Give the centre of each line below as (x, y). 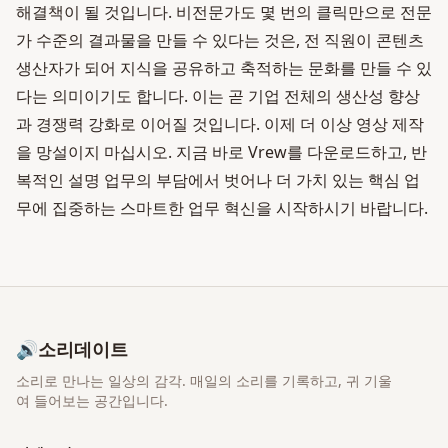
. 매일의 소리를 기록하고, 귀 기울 (287, 380)
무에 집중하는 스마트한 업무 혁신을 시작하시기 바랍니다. (222, 208)
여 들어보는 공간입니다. (92, 400)
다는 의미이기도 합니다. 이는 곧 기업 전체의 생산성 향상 (218, 96)
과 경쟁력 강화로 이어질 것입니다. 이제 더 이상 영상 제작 (220, 124)
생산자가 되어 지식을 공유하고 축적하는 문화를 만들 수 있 (224, 68)
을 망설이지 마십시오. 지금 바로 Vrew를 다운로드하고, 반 (221, 152)
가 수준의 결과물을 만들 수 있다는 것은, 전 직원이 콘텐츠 (220, 40)
